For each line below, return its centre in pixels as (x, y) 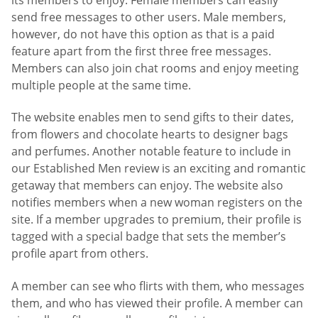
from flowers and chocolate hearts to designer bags (150, 135)
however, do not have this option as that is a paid (143, 34)
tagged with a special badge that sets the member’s (149, 237)
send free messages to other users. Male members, (149, 17)
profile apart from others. (80, 254)
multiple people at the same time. (101, 85)
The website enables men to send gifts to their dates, (153, 117)
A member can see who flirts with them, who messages (158, 286)
